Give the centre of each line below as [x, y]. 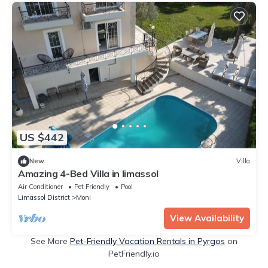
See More [50, 241]
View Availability [207, 218]
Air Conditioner [40, 186]
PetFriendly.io [134, 253]
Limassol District [44, 197]
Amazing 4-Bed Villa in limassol [89, 173]
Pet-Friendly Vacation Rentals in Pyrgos [147, 241]
